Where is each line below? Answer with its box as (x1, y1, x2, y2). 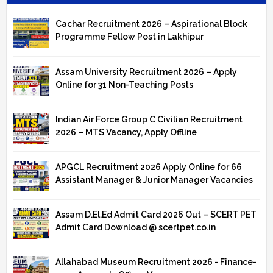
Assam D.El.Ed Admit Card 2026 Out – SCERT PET (55, 210, 257, 220)
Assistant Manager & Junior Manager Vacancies (55, 174, 253, 185)
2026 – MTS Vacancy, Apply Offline (55, 127, 197, 137)
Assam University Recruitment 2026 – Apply (55, 66, 237, 77)
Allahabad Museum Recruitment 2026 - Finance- (55, 257, 257, 268)
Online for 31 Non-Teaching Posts (55, 79, 193, 90)
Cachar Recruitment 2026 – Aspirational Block (55, 19, 247, 29)
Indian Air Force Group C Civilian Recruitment (55, 114, 243, 124)
